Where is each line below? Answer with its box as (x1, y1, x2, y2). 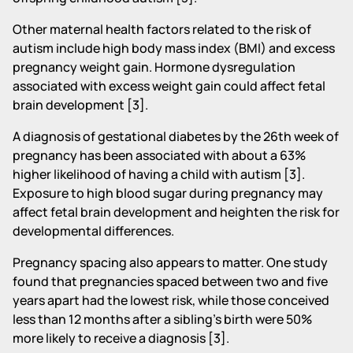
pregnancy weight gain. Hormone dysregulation (13, 58, 295, 76)
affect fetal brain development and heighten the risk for (13, 203, 340, 221)
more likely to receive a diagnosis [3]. (13, 329, 229, 347)
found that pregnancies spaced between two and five (13, 272, 328, 290)
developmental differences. (13, 221, 174, 240)
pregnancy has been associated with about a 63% (13, 146, 306, 164)
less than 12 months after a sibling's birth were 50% (13, 310, 312, 328)
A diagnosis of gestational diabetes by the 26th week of (13, 127, 339, 145)
